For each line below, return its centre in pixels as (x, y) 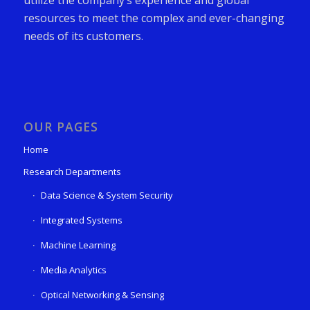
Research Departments (72, 171)
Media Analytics (73, 270)
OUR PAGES (61, 126)
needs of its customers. (83, 36)
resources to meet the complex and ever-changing (154, 18)
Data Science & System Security (107, 195)
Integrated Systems (81, 220)
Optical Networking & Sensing (102, 294)
